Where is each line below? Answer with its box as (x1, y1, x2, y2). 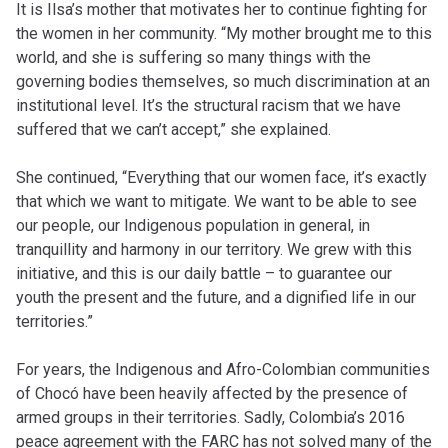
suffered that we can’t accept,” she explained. (16, 120, 331, 139)
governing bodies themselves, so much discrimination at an (16, 72, 430, 91)
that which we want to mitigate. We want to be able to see (16, 192, 417, 211)
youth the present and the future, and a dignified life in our (16, 288, 416, 307)
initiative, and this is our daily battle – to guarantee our (16, 264, 392, 283)
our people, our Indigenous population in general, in (16, 216, 370, 235)
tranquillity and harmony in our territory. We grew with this (16, 240, 412, 259)
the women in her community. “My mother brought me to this (16, 24, 432, 43)
